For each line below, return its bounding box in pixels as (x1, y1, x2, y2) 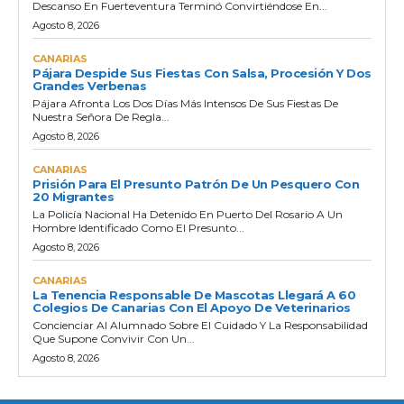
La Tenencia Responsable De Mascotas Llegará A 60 (32, 287, 355, 302)
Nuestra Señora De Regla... (32, 109, 170, 124)
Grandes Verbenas (32, 78, 146, 93)
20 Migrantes (32, 188, 114, 204)
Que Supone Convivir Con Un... (32, 331, 195, 345)
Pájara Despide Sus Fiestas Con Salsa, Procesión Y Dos (32, 65, 372, 80)
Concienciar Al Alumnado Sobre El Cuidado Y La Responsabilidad (32, 317, 368, 332)
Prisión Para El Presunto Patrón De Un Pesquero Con (32, 176, 359, 191)
